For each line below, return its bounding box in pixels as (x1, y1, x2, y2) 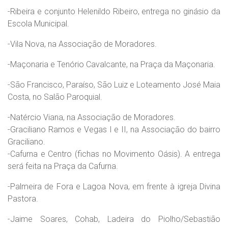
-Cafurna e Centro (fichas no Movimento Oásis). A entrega (8, 149, 220, 159)
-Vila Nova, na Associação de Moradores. (8, 39, 157, 49)
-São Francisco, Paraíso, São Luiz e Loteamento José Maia (8, 80, 220, 90)
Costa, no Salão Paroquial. (8, 92, 102, 102)
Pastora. (8, 194, 38, 204)
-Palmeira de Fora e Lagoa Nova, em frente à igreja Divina (8, 182, 220, 191)
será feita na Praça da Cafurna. (8, 161, 118, 171)
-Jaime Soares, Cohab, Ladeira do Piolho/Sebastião (8, 214, 220, 224)
